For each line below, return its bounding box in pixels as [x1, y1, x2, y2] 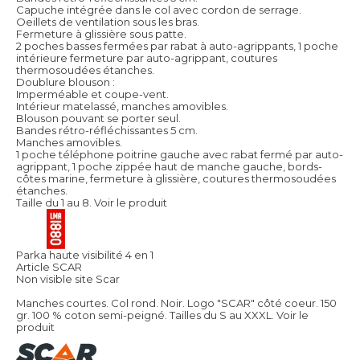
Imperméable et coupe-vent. [16, 87, 169, 100]
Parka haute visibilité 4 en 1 [16, 247, 153, 261]
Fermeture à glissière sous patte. [16, 27, 186, 40]
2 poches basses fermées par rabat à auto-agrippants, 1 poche [16, 39, 338, 52]
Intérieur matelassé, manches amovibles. [16, 99, 228, 112]
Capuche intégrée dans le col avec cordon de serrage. [16, 2, 301, 16]
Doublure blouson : [16, 75, 115, 88]
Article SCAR [16, 260, 82, 273]
